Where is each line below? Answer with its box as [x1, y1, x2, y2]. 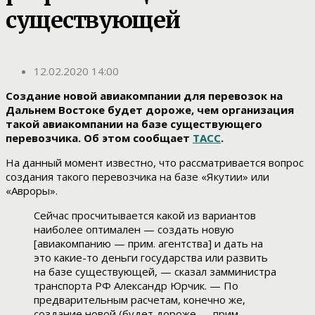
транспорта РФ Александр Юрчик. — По [34, 278, 238, 293]
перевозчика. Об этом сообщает [6, 131, 193, 146]
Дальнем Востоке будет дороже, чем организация [6, 103, 294, 117]
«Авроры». [6, 184, 58, 198]
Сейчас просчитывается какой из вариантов [34, 208, 256, 223]
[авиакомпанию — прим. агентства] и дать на [34, 236, 263, 251]
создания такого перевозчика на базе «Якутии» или [6, 169, 269, 184]
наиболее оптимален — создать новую [34, 222, 234, 237]
